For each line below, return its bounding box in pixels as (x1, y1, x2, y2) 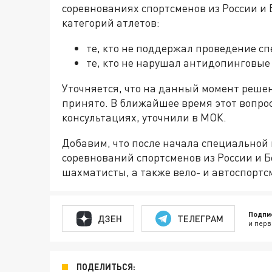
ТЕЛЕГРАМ (177, 212, 223, 224)
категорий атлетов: (62, 16, 160, 30)
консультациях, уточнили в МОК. (62, 110, 226, 124)
